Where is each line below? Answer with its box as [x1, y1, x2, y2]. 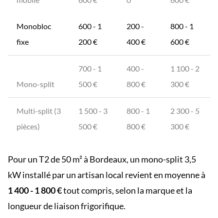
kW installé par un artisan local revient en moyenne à [8, 169, 205, 180]
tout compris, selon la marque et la [62, 185, 192, 196]
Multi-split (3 [17, 106, 61, 115]
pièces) [17, 122, 40, 131]
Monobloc [17, 21, 51, 31]
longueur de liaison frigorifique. [8, 200, 126, 211]
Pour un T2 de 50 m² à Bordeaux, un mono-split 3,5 [8, 154, 196, 164]
